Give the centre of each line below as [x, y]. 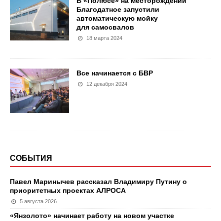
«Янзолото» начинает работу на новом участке [92, 215]
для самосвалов [105, 27]
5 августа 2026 [38, 201]
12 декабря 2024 [107, 84]
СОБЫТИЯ [31, 158]
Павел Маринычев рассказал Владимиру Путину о [98, 181]
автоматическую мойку [117, 18]
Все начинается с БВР [115, 73]
